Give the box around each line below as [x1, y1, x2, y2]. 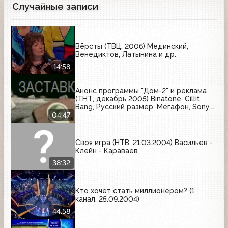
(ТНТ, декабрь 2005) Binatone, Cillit [75, 94, 200, 103]
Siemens [75, 110, 105, 119]
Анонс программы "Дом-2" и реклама [75, 86, 207, 95]
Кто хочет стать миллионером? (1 [75, 186, 194, 195]
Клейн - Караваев [75, 147, 138, 155]
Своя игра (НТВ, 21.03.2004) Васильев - [75, 138, 213, 147]
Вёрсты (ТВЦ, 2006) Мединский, [75, 42, 188, 51]
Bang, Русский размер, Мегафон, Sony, [75, 102, 211, 111]
